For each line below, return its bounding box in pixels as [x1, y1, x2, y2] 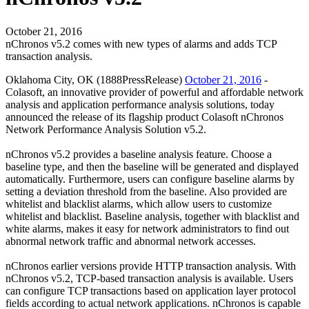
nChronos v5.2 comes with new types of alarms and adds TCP [6, 37, 277, 50]
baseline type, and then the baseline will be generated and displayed [6, 160, 299, 172]
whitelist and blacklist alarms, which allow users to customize [6, 197, 272, 210]
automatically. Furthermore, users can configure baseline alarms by [6, 172, 295, 185]
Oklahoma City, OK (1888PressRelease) [6, 73, 185, 86]
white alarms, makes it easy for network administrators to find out [6, 222, 289, 235]
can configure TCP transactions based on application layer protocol [6, 284, 296, 297]
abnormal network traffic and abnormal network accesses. [6, 235, 256, 247]
